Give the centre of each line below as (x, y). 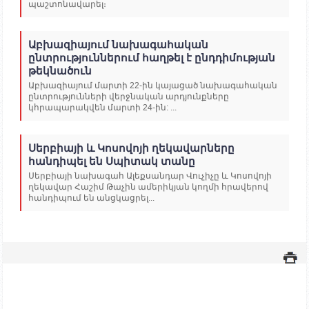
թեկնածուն (60, 70)
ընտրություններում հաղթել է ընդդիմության (152, 57)
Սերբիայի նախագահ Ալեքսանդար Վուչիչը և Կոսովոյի (150, 176)
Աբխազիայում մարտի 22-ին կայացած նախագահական (153, 85)
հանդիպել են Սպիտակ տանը (112, 161)
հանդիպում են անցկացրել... (91, 198)
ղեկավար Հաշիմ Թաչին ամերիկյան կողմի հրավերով (148, 187)
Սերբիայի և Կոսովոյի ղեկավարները (131, 148)
